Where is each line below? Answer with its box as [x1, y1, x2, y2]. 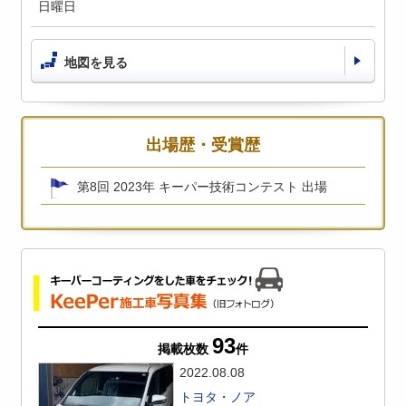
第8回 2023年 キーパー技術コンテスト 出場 [77, 179, 328, 194]
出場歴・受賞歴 [146, 135, 260, 154]
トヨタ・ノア [179, 389, 256, 404]
